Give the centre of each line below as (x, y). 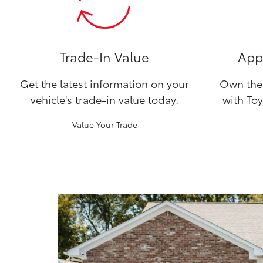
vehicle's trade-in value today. (105, 99)
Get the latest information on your (105, 83)
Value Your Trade (104, 124)
